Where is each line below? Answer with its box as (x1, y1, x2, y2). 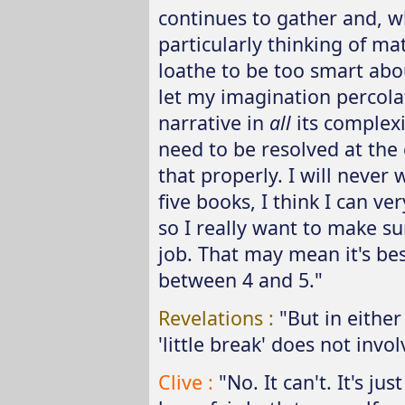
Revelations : (157, 304, 279, 331)
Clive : (157, 369, 219, 395)
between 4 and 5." (157, 266, 323, 293)
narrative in (157, 108, 269, 136)
